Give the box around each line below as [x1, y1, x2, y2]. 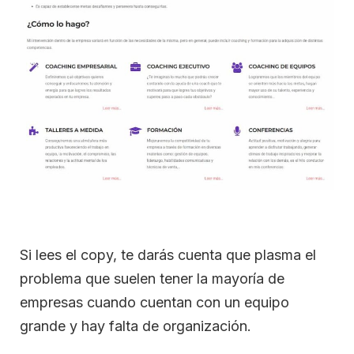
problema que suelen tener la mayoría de [20, 269, 284, 287]
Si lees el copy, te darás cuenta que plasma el [20, 246, 316, 263]
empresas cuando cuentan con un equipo [20, 293, 289, 311]
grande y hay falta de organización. [20, 317, 251, 334]
